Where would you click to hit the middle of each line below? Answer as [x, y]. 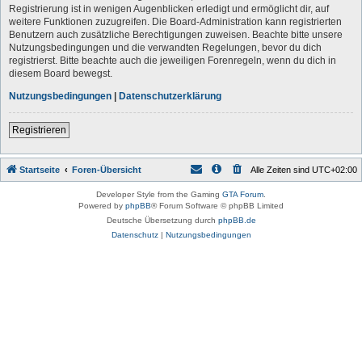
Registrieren [39, 130]
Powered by [102, 205]
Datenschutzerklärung [170, 96]
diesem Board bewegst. [61, 73]
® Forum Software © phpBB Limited [217, 205]
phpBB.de [237, 220]
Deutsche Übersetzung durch [162, 220]
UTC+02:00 [335, 169]
